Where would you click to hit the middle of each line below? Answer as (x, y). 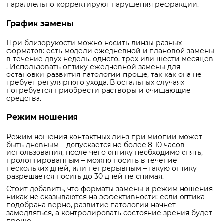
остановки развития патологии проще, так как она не (104, 74)
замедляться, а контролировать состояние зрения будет (109, 212)
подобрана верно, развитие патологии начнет (91, 204)
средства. (24, 98)
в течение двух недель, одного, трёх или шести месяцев (110, 58)
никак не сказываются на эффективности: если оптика (106, 197)
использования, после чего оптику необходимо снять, (105, 152)
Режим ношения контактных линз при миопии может (104, 136)
